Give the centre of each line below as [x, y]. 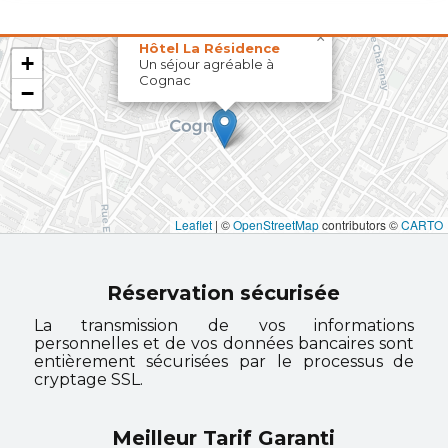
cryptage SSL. [88, 379]
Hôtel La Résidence [209, 48]
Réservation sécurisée [224, 293]
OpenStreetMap [276, 224]
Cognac [165, 80]
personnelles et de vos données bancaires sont [224, 343]
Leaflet [193, 224]
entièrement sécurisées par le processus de [224, 361]
